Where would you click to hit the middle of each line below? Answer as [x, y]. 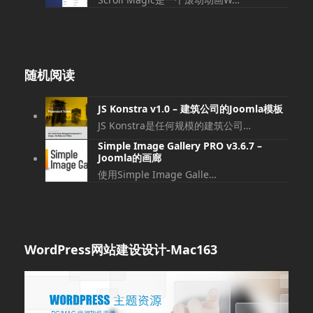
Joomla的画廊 [129, 157]
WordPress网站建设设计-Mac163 [121, 249]
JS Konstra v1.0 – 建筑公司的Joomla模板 [190, 109]
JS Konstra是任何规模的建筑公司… [174, 126]
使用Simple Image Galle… [157, 174]
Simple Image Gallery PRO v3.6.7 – [180, 145]
